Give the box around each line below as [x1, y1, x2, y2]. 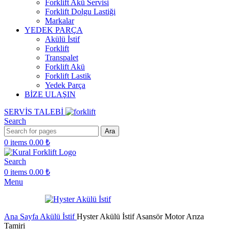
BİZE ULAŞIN [25, 90, 76, 99]
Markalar [45, 16, 74, 25]
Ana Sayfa [4, 212, 40, 221]
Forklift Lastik [45, 72, 91, 80]
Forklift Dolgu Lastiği [45, 7, 116, 16]
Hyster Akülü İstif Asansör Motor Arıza [77, 212, 204, 221]
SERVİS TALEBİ [4, 107, 65, 116]
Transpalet [45, 53, 78, 62]
